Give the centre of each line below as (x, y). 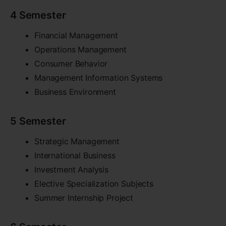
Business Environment (75, 92)
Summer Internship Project (84, 197)
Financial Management (76, 35)
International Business (75, 155)
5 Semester (38, 121)
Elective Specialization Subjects (94, 183)
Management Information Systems (99, 77)
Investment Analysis (71, 169)
